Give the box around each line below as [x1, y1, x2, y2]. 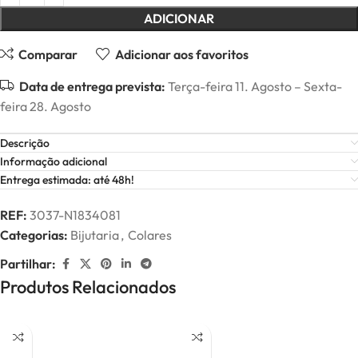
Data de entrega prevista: [19, 78, 165, 94]
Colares [128, 227, 172, 243]
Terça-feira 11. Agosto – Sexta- [165, 78, 342, 94]
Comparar [18, 46, 78, 62]
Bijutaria [70, 227, 119, 243]
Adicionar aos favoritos [114, 46, 249, 62]
